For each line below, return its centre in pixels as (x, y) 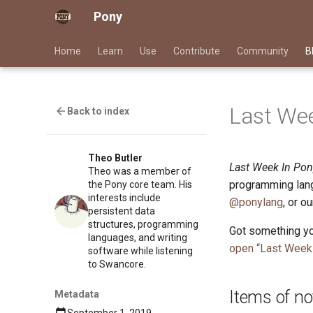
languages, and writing (138, 238)
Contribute (197, 51)
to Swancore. (117, 264)
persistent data (122, 211)
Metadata (77, 294)
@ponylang (256, 202)
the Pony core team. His (140, 185)
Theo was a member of (140, 172)
